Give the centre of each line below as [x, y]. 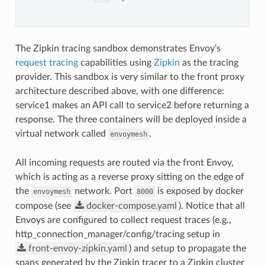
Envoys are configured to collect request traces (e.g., [123, 220]
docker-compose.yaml [131, 206]
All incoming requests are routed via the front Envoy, [124, 162]
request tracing [46, 62]
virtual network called [62, 133]
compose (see [44, 206]
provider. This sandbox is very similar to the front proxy [130, 77]
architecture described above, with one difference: [119, 91]
